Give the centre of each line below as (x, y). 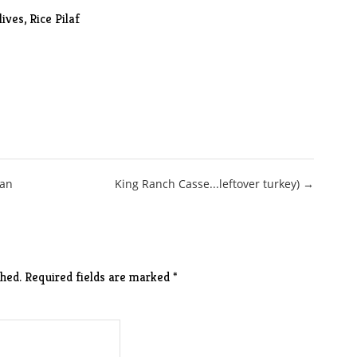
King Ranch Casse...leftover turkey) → (215, 184)
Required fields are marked (98, 277)
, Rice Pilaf (51, 19)
